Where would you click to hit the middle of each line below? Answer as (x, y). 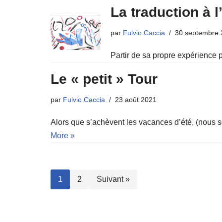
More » (63, 136)
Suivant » (113, 179)
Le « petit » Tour (104, 79)
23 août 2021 (136, 100)
